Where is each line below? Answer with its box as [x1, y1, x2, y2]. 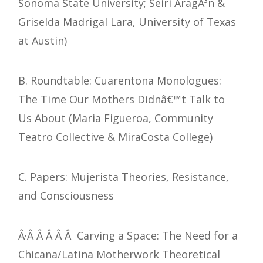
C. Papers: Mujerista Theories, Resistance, [18, 170, 229, 184]
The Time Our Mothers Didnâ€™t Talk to [18, 92, 225, 107]
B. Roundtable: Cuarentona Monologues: [18, 73, 221, 88]
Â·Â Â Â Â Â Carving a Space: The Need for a [18, 228, 238, 243]
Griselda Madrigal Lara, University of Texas [18, 15, 236, 29]
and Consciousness [18, 188, 114, 203]
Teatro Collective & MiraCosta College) [18, 130, 213, 144]
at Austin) [18, 33, 67, 48]
